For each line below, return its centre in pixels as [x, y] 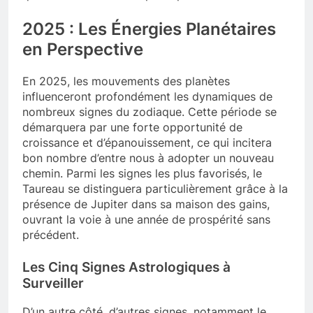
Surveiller [53, 283]
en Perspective [83, 49]
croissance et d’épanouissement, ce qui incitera [147, 142]
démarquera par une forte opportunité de [132, 127]
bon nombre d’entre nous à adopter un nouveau [148, 158]
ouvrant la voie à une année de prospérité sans [146, 219]
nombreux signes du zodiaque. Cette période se [150, 111]
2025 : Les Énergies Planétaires [149, 29]
